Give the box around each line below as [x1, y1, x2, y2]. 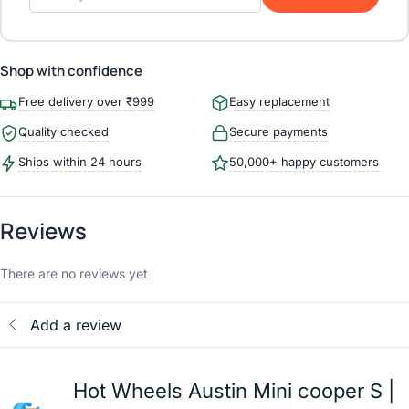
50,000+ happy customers [229, 154, 379, 169]
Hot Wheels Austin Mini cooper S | [73, 379, 394, 403]
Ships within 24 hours [18, 154, 142, 169]
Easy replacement [229, 94, 330, 109]
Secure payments [229, 124, 328, 139]
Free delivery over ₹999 [18, 94, 154, 109]
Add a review [30, 315, 121, 334]
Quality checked [18, 124, 109, 139]
